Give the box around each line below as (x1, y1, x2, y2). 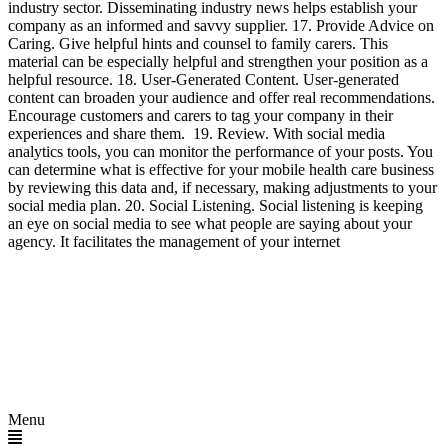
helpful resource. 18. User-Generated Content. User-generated (8, 71, 399, 88)
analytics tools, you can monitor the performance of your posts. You (8, 143, 433, 160)
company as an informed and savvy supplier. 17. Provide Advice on (8, 17, 434, 34)
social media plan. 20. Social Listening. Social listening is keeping (8, 197, 423, 214)
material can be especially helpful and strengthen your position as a (8, 53, 428, 70)
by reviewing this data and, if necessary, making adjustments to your (8, 179, 437, 196)
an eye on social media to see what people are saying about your (8, 215, 412, 232)
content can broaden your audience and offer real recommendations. (8, 89, 435, 106)
